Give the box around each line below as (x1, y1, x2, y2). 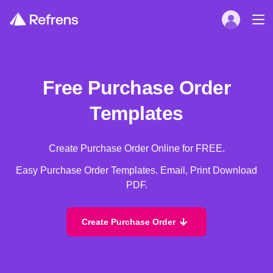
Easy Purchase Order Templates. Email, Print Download (16, 165, 257, 175)
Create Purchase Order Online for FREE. (48, 143, 225, 154)
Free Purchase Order (42, 77, 231, 99)
